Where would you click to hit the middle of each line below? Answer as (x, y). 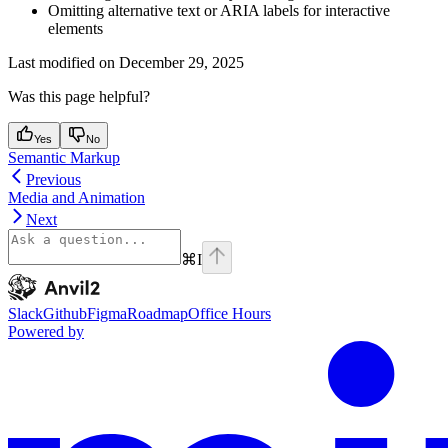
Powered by (46, 332)
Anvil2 (29, 282)
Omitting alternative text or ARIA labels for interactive (219, 11)
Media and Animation (76, 198)
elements (75, 29)
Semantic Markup (64, 158)
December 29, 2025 (181, 63)
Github (65, 314)
